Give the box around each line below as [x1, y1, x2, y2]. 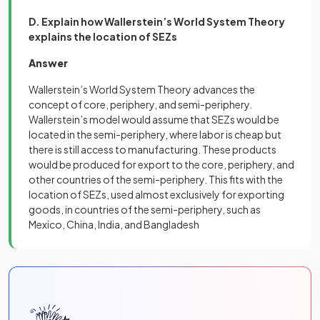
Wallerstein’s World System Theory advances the [29, 83, 255, 96]
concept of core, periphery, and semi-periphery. [29, 98, 252, 111]
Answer [29, 56, 68, 69]
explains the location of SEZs [29, 30, 177, 43]
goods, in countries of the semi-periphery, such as [29, 203, 261, 216]
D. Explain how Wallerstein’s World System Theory [29, 15, 285, 28]
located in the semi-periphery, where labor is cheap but [29, 128, 281, 141]
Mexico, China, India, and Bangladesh [29, 218, 199, 231]
